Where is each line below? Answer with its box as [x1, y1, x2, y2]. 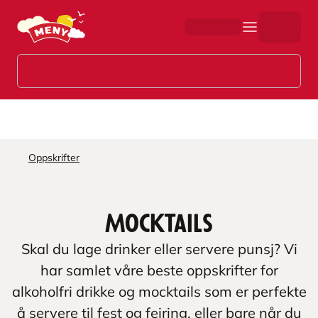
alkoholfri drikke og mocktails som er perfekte [11, 283, 307, 300]
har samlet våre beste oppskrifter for [40, 261, 278, 279]
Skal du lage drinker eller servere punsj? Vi [21, 240, 297, 258]
